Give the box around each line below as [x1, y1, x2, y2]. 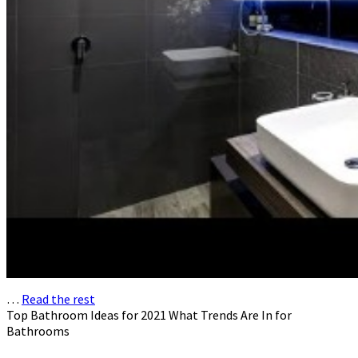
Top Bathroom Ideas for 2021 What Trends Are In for [6, 307, 292, 324]
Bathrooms [6, 323, 70, 340]
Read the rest [22, 291, 95, 308]
